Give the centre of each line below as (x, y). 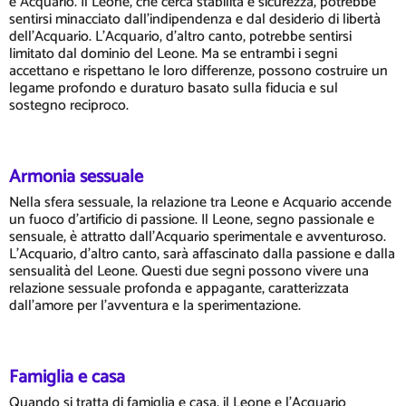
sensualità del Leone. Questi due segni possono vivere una (189, 272)
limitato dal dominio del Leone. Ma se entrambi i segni (173, 54)
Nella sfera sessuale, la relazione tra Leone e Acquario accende (200, 203)
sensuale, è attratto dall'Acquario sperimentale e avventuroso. (198, 237)
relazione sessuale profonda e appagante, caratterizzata (179, 289)
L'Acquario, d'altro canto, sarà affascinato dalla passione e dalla (202, 255)
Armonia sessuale (76, 178)
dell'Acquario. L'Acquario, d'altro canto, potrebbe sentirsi (180, 37)
